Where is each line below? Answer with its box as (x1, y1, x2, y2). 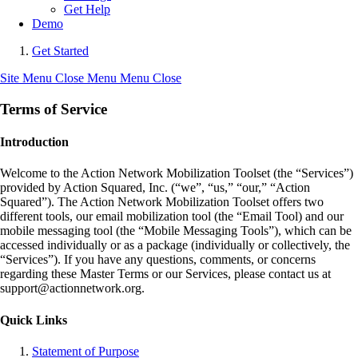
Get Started (32, 44, 89, 58)
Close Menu (55, 71, 117, 85)
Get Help (64, 2, 110, 16)
